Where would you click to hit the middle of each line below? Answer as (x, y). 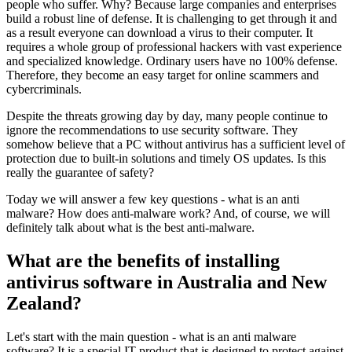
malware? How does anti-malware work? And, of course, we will (168, 213)
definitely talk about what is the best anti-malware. (130, 227)
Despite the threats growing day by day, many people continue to (167, 115)
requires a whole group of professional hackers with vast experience (174, 46)
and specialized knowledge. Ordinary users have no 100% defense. (172, 60)
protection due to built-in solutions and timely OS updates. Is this (166, 158)
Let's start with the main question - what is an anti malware (151, 336)
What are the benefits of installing (143, 260)
